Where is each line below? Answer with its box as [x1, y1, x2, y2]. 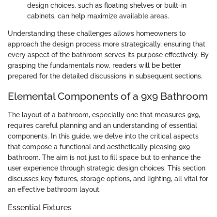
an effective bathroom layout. [8, 185, 101, 193]
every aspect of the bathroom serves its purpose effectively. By [8, 51, 209, 59]
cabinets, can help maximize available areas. [27, 12, 169, 20]
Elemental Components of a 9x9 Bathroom [8, 90, 208, 103]
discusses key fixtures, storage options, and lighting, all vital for [8, 174, 208, 183]
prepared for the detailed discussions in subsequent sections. [8, 72, 202, 80]
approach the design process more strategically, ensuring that [8, 40, 205, 48]
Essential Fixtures [8, 202, 72, 212]
